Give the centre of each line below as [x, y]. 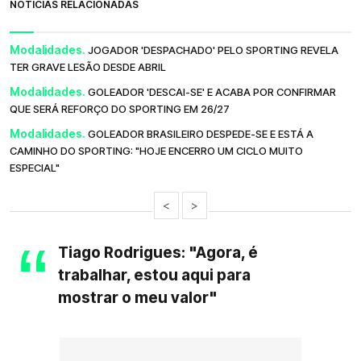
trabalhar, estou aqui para [154, 274]
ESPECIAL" [35, 167]
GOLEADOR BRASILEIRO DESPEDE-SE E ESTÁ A [201, 133]
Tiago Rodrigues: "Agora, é [158, 252]
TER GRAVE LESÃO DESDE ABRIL [88, 66]
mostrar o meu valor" [138, 297]
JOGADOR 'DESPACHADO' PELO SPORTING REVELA [213, 50]
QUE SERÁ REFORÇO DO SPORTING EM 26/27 [120, 108]
